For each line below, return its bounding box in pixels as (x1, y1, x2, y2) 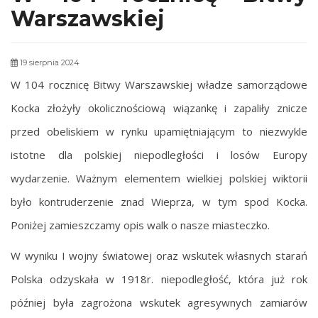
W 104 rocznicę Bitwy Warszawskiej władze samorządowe (11, 77, 307, 92)
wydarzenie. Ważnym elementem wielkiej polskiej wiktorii (11, 170, 307, 185)
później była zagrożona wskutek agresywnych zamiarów (11, 295, 307, 309)
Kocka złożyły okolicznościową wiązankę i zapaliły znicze (11, 100, 307, 115)
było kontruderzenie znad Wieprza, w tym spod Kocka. (11, 194, 307, 209)
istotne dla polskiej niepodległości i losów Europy (11, 147, 307, 162)
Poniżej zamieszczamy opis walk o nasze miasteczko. (11, 217, 270, 232)
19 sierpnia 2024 (18, 57, 79, 67)
